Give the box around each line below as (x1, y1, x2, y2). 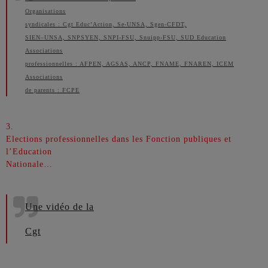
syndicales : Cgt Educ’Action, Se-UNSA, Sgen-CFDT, (25, 21, 187, 28)
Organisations (25, 8, 66, 14)
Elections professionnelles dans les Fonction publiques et (6, 135, 232, 144)
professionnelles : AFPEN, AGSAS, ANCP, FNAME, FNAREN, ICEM (25, 60, 234, 67)
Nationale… (6, 160, 53, 169)
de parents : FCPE (25, 87, 80, 93)
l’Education (6, 147, 52, 156)
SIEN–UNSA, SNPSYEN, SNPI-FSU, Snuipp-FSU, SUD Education (25, 34, 226, 41)
